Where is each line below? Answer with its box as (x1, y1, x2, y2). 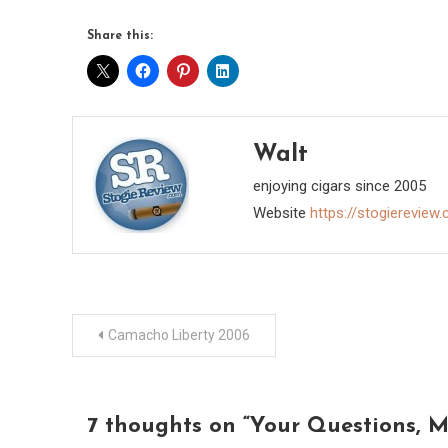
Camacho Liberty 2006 (108, 327, 250, 344)
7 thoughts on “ (87, 415, 250, 439)
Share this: (87, 30, 153, 43)
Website (252, 204, 306, 223)
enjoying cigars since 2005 (252, 177, 426, 196)
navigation (71, 365, 220, 397)
